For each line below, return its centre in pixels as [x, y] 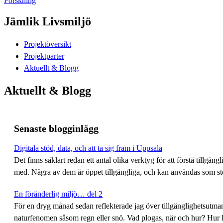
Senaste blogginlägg [56, 128]
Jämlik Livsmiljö [48, 21]
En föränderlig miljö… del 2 [58, 194]
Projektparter [44, 56]
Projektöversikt [48, 44]
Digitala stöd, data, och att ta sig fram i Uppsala [88, 148]
